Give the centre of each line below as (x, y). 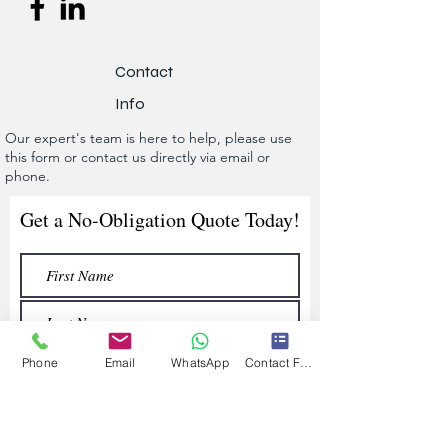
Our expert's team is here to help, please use (148, 138)
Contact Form (305, 362)
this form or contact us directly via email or (137, 157)
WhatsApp (200, 362)
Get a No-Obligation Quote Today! (160, 220)
